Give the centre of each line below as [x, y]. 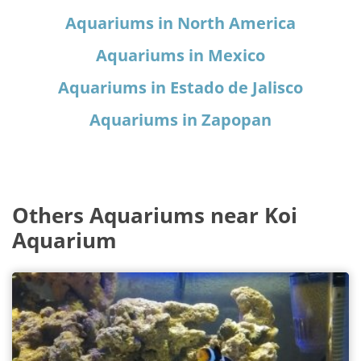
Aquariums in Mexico [180, 55]
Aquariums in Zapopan [180, 119]
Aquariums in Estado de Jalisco [180, 87]
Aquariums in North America [180, 23]
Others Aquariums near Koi [155, 215]
